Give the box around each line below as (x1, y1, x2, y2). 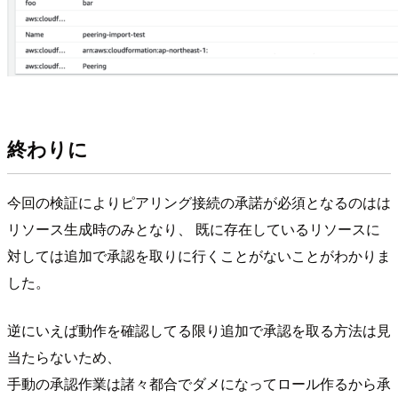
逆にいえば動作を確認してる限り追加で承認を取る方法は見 (7, 320, 391, 341)
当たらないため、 (7, 346, 121, 368)
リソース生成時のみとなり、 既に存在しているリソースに (7, 219, 380, 240)
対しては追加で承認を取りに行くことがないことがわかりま (7, 245, 391, 267)
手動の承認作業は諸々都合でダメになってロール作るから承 (7, 373, 391, 394)
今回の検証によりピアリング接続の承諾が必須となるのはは (7, 192, 391, 213)
